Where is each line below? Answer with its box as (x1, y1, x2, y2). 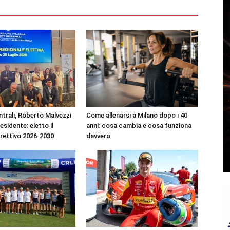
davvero (86, 132, 110, 140)
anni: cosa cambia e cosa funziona (86, 122, 191, 129)
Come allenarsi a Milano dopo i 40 (86, 111, 187, 119)
